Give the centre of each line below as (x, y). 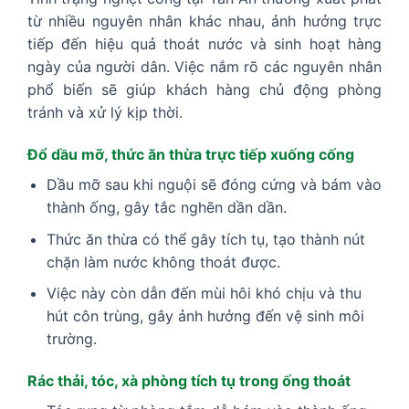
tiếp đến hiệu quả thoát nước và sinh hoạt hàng (204, 44)
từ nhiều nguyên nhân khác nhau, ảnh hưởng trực (204, 21)
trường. (71, 339)
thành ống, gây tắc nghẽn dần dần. (166, 208)
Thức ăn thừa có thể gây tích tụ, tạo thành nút (205, 239)
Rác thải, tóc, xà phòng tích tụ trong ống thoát (189, 381)
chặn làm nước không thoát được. (163, 262)
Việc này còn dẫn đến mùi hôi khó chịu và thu (204, 294)
